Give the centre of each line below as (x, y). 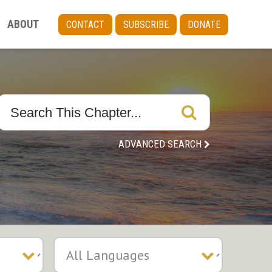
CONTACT (85, 24)
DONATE (204, 24)
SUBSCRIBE (146, 24)
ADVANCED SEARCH (160, 144)
